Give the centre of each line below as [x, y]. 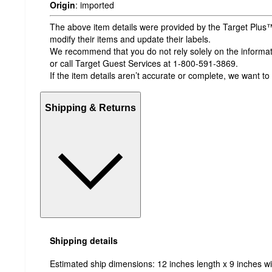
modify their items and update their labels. [130, 39]
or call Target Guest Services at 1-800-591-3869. [144, 63]
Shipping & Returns [90, 108]
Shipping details [84, 240]
